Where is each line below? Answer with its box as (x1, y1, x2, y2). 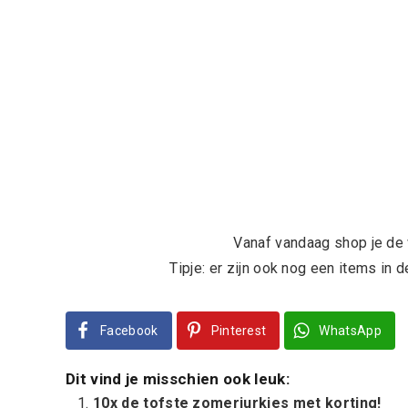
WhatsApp (319, 323, 382, 338)
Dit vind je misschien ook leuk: (66, 370, 290, 388)
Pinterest (210, 323, 267, 338)
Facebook (100, 323, 158, 338)
